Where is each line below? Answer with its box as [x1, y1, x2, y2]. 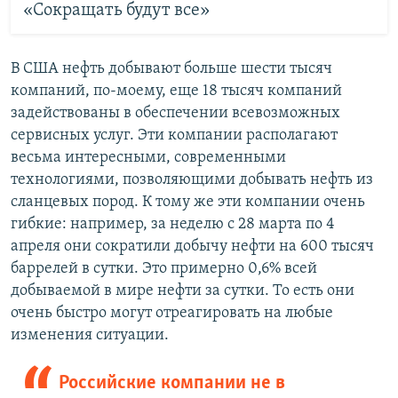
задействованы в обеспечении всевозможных [11, 105, 340, 123]
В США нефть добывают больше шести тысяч [11, 60, 332, 78]
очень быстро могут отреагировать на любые [11, 305, 333, 322]
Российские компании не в [58, 373, 285, 394]
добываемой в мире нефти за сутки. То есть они [11, 283, 354, 300]
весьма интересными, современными [11, 149, 286, 167]
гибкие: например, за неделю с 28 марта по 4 [11, 216, 335, 234]
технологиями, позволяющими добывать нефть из [11, 171, 373, 189]
